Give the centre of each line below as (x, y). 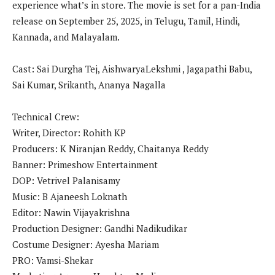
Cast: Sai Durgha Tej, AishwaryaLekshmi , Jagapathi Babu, (132, 69)
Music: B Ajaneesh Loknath (70, 197)
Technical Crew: (46, 117)
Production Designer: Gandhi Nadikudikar (100, 229)
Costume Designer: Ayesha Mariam (86, 245)
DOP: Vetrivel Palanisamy (66, 181)
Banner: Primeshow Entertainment (85, 165)
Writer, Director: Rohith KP (69, 133)
